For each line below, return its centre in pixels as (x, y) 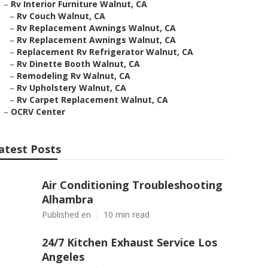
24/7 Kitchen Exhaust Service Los (130, 242)
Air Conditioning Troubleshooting (132, 185)
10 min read (127, 214)
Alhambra (68, 199)
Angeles (63, 257)
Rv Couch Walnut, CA (61, 16)
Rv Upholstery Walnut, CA (71, 88)
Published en (66, 214)
